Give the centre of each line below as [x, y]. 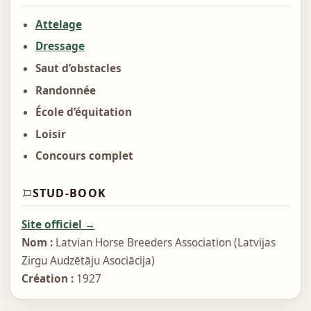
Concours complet [84, 156]
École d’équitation [83, 112]
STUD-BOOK [69, 193]
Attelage [58, 24]
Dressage [60, 47]
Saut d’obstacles [78, 69]
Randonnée [65, 90]
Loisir [50, 134]
